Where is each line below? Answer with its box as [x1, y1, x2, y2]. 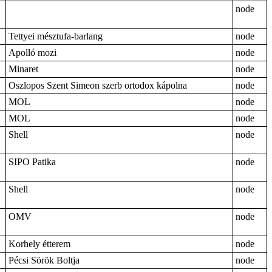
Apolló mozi [8, 47, 56, 58]
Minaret [8, 64, 38, 74]
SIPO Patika [8, 157, 56, 167]
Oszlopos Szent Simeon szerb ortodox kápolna [8, 80, 187, 90]
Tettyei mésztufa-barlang [8, 31, 103, 41]
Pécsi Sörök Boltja [8, 255, 80, 265]
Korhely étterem [8, 239, 70, 249]
